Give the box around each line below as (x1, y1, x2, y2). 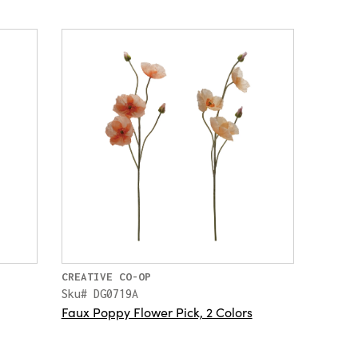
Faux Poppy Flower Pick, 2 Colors (61, 302, 253, 320)
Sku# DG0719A (61, 286, 138, 300)
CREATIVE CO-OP (61, 269, 151, 283)
